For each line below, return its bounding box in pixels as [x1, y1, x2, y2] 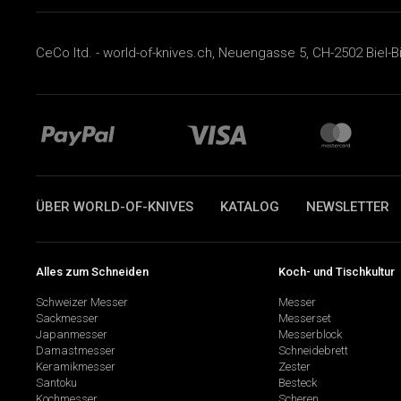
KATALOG [220, 198, 279, 215]
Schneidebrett [277, 344, 348, 358]
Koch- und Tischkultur [277, 264, 395, 278]
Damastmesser [36, 344, 115, 358]
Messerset [277, 311, 331, 326]
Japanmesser [36, 328, 107, 342]
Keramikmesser [36, 360, 115, 374]
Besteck [277, 376, 317, 390]
